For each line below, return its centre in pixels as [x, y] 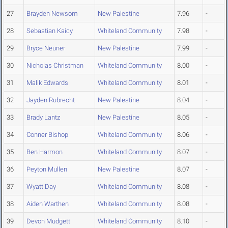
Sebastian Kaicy [50, 31]
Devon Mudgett [48, 221]
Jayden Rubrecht [51, 100]
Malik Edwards [47, 83]
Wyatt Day [41, 187]
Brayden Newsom [52, 14]
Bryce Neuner [46, 48]
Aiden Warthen [48, 204]
